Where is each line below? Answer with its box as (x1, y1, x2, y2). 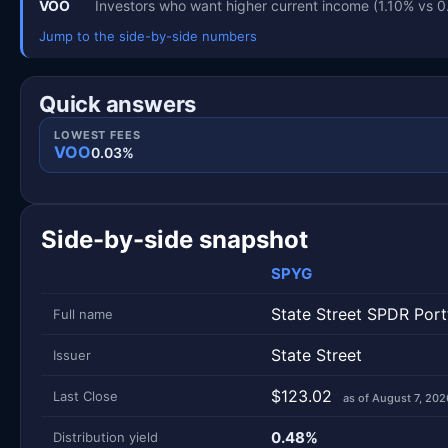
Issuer (53, 346, 91, 363)
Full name (53, 305, 113, 322)
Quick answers (39, 90, 197, 117)
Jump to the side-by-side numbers (39, 27, 257, 44)
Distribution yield (53, 428, 158, 445)
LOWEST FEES (54, 127, 141, 142)
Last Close (53, 387, 118, 404)
